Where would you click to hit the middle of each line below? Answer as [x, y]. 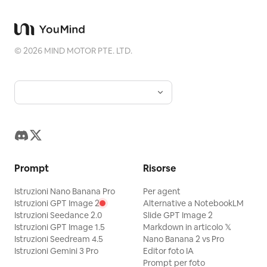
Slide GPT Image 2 [178, 215]
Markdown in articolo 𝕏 [187, 227]
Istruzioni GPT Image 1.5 [60, 227]
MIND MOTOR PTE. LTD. [87, 51]
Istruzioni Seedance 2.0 [58, 215]
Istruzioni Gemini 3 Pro [56, 251]
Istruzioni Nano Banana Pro [65, 191]
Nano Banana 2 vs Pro [184, 239]
